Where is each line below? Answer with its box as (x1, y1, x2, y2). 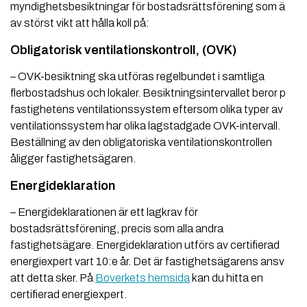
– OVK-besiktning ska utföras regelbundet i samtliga (10, 71, 265, 83)
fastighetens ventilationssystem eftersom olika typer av (10, 103, 283, 116)
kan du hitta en (190, 272, 263, 284)
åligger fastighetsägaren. (10, 153, 136, 165)
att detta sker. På (10, 272, 95, 284)
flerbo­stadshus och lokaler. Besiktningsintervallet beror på (10, 87, 292, 99)
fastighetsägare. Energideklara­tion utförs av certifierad (10, 239, 280, 251)
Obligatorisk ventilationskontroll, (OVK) (10, 43, 236, 58)
